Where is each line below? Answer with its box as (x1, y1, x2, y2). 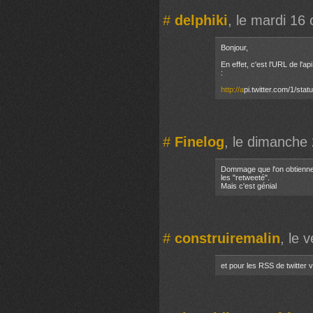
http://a (221, 85, 244, 94)
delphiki (175, 12, 228, 28)
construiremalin (175, 230, 280, 246)
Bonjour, (221, 43, 248, 52)
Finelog (175, 133, 224, 150)
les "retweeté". (221, 173, 270, 182)
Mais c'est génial (221, 181, 277, 190)
